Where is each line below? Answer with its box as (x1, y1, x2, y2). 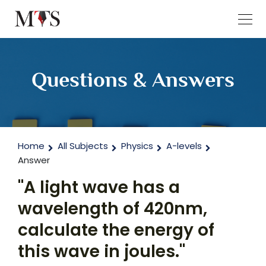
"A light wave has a (18, 176, 180, 199)
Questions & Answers (31, 68, 235, 92)
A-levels (166, 140, 202, 152)
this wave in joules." (18, 240, 185, 263)
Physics (121, 140, 153, 152)
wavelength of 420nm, (18, 197, 207, 220)
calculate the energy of (18, 218, 214, 242)
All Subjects (58, 140, 108, 152)
